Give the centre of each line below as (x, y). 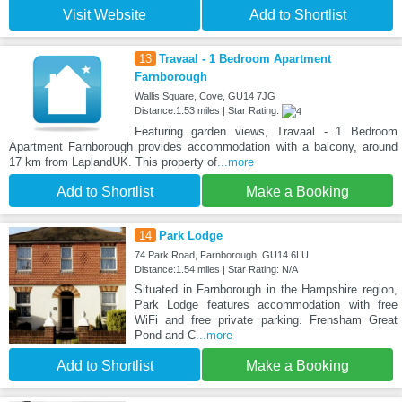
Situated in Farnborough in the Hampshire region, (266, 289)
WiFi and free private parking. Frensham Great (266, 319)
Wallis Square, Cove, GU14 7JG (205, 96)
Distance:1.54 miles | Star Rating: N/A (216, 269)
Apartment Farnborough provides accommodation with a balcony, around (203, 146)
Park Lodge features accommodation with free (266, 304)
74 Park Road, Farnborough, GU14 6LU (221, 254)
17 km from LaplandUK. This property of (113, 162)
